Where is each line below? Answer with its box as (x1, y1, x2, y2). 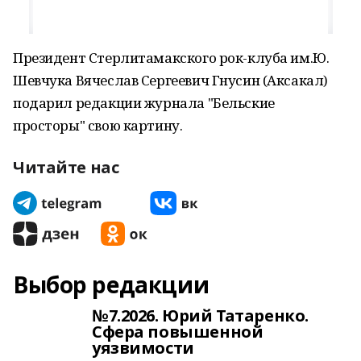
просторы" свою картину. (13, 116, 183, 135)
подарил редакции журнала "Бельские (13, 93, 275, 112)
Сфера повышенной (92, 321, 263, 342)
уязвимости (92, 337, 194, 359)
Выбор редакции (13, 269, 210, 300)
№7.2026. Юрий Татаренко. (92, 305, 309, 326)
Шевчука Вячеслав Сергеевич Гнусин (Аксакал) (13, 71, 328, 89)
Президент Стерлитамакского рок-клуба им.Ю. (13, 48, 330, 67)
